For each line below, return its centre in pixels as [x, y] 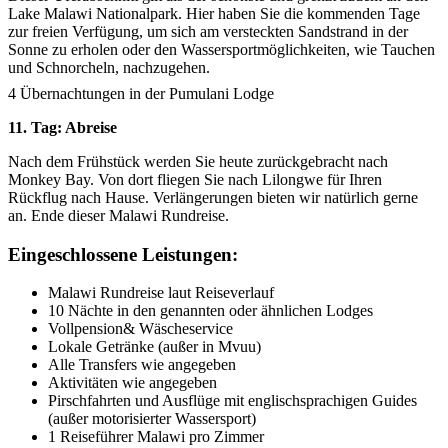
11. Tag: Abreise [62, 127]
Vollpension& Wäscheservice [140, 329]
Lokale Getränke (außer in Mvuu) [154, 347]
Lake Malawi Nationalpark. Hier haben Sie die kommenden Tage [214, 13]
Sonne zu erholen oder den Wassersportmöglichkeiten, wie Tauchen [221, 49]
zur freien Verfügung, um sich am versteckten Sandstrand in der [208, 31]
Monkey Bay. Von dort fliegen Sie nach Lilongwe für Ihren [195, 179]
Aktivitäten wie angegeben [132, 383]
